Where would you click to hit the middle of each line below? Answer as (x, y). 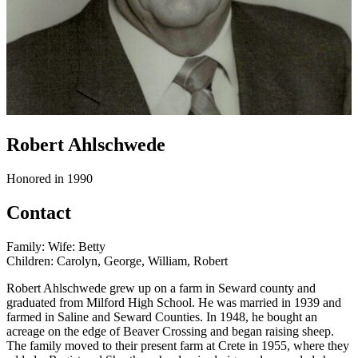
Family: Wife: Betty (56, 246)
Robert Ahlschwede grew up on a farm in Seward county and (161, 288)
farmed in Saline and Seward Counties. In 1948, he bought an (162, 316)
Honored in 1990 (50, 178)
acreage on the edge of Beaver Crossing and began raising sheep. (170, 331)
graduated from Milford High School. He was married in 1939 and (174, 302)
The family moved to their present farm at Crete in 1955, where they (178, 345)
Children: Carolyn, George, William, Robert (117, 261)
